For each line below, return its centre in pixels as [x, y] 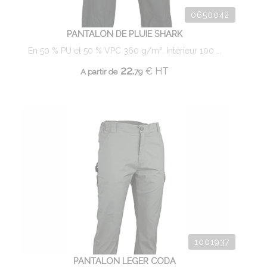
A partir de [99, 72]
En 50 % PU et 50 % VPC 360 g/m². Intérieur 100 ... [125, 51]
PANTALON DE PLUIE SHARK [125, 34]
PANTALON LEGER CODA [125, 261]
